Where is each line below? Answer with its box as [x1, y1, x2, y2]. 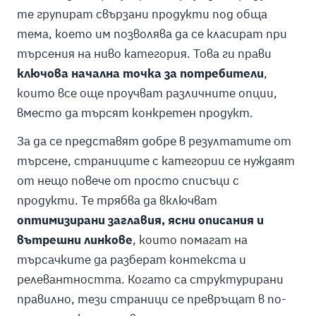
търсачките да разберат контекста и [16, 252, 246, 268]
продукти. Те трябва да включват [16, 193, 217, 209]
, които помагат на [132, 232, 248, 248]
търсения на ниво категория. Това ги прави [16, 46, 272, 62]
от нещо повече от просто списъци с [16, 173, 239, 189]
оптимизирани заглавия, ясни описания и [16, 212, 264, 229]
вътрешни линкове [16, 232, 133, 248]
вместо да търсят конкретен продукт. [16, 105, 253, 121]
